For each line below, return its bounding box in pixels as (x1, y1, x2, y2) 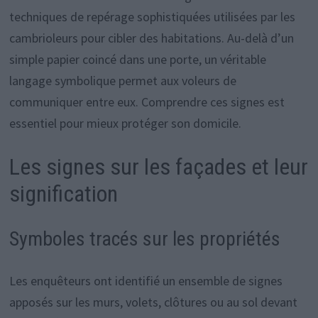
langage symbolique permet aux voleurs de (9, 72, 236, 89)
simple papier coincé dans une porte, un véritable (9, 50, 266, 67)
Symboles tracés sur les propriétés (9, 226, 280, 251)
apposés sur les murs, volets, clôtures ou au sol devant (9, 293, 297, 310)
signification (9, 180, 118, 207)
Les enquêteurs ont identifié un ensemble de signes (9, 272, 283, 289)
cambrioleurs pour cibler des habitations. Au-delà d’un (9, 29, 294, 46)
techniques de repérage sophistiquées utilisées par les (9, 8, 295, 25)
